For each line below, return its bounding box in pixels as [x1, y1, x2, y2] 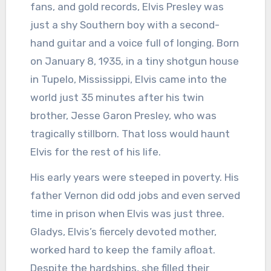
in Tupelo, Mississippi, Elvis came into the [30, 73, 227, 85]
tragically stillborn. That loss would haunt [30, 127, 230, 140]
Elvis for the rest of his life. [30, 145, 161, 158]
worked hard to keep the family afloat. [30, 244, 215, 256]
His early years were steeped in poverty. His [30, 171, 239, 184]
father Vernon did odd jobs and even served [30, 189, 240, 202]
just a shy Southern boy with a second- [30, 18, 220, 31]
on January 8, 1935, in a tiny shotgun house [30, 54, 239, 67]
